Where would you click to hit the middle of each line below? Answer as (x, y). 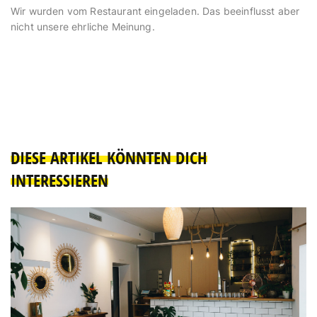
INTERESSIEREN (59, 181)
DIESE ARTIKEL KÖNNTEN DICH (109, 158)
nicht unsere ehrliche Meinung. (83, 27)
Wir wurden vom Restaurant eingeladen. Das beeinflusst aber (155, 11)
